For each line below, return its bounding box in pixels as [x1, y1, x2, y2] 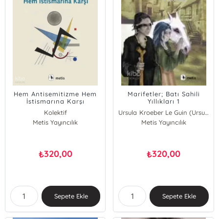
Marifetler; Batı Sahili [127, 90, 200, 98]
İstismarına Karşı [26, 97, 85, 105]
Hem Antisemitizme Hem [14, 90, 97, 98]
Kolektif [44, 109, 67, 116]
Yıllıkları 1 [147, 97, 180, 105]
